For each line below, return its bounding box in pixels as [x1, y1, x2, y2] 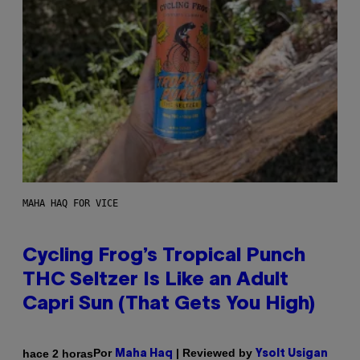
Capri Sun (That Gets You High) [22, 296, 315, 314]
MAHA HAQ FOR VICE [22, 198, 118, 210]
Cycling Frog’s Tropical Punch [22, 247, 305, 266]
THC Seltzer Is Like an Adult [22, 272, 288, 290]
